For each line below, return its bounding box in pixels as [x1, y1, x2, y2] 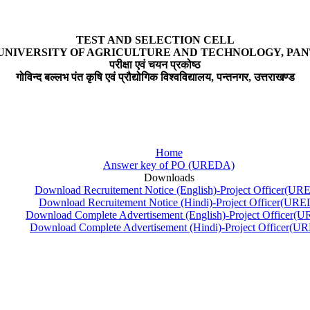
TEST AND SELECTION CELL [75, 34, 235, 46]
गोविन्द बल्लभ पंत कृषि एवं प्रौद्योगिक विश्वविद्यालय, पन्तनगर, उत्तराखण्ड [15, 71, 295, 83]
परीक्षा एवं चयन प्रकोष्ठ [109, 59, 201, 71]
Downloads [143, 172, 194, 183]
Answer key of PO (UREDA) [103, 159, 235, 171]
